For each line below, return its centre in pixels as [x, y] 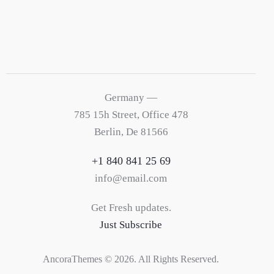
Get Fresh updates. [131, 208]
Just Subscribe [131, 225]
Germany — [131, 97]
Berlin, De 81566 [131, 131]
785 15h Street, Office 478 [131, 114]
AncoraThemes [72, 259]
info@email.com [131, 179]
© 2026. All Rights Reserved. [161, 259]
